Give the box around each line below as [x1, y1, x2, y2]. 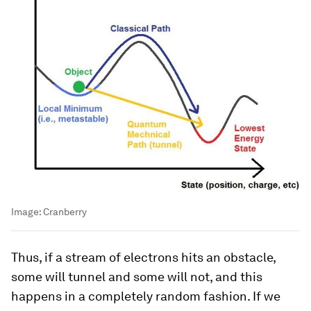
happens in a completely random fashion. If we [11, 289, 280, 304]
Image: [11, 206, 43, 218]
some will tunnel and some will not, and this [11, 269, 262, 285]
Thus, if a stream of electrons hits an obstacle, [11, 250, 276, 265]
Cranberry [43, 206, 87, 218]
